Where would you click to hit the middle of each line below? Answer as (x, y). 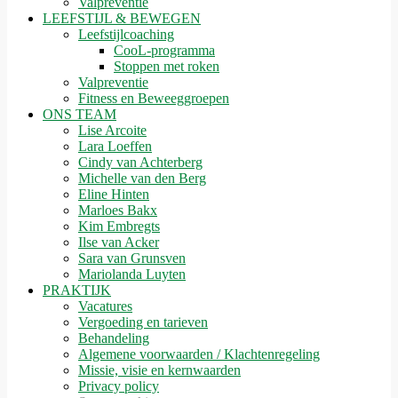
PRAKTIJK (77, 290)
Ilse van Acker (119, 242)
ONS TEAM (80, 114)
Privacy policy (119, 386)
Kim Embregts (119, 226)
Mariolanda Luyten (132, 274)
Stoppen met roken (167, 66)
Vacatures (105, 306)
